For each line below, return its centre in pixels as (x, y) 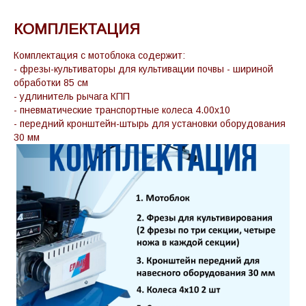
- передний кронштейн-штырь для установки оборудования (150, 123)
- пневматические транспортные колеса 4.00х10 (122, 110)
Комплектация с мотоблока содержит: (99, 55)
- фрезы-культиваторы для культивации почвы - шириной (143, 69)
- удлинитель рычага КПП (72, 96)
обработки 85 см (51, 82)
